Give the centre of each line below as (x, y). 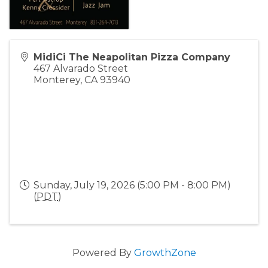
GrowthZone (165, 252)
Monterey (57, 80)
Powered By (103, 252)
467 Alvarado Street (81, 68)
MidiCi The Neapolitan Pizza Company (132, 57)
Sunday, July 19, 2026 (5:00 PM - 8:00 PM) (132, 185)
